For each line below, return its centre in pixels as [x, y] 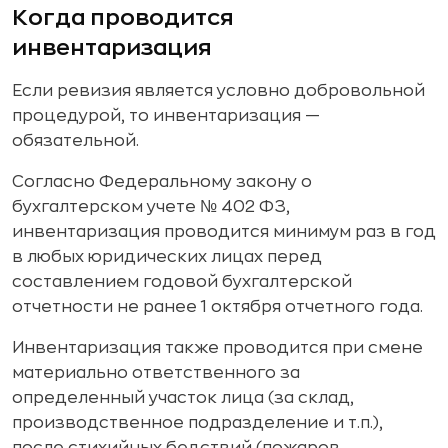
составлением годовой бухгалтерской [182, 282]
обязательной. [75, 141]
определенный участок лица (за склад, [183, 398]
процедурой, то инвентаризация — [166, 116]
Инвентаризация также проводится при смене [217, 348]
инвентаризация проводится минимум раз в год [224, 232]
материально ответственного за [156, 373]
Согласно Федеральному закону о [162, 182]
